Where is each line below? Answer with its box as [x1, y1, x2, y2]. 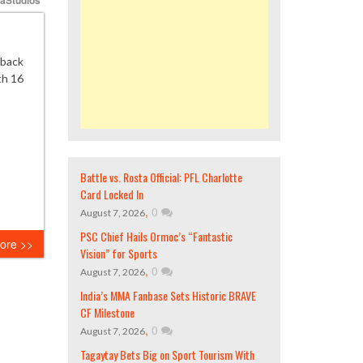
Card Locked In [79, 186, 143, 203]
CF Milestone [79, 304, 135, 321]
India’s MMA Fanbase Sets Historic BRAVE [79, 287, 256, 304]
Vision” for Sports [79, 245, 157, 262]
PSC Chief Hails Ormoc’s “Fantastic [79, 228, 233, 245]
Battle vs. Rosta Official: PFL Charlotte [79, 169, 242, 186]
